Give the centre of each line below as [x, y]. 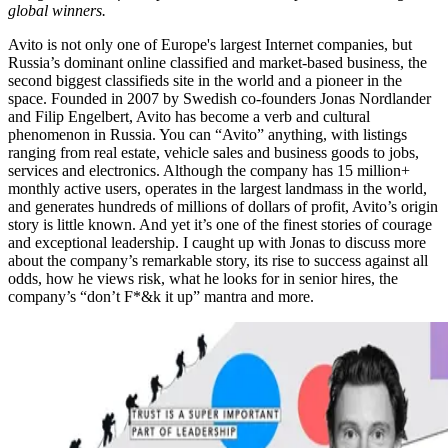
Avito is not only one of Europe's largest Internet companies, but [210, 45]
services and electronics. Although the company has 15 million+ [209, 171]
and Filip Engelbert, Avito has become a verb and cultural [189, 117]
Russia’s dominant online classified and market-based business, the [217, 63]
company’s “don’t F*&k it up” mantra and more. [161, 297]
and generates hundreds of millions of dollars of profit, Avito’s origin [223, 207]
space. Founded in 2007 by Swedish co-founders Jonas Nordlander [219, 99]
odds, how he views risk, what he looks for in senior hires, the [203, 279]
